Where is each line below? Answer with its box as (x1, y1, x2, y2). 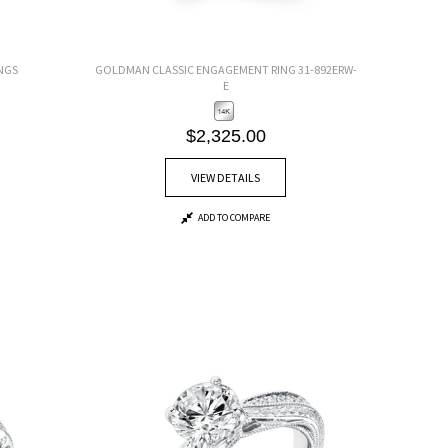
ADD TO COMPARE (198, 210, 271, 224)
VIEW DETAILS (191, 169, 261, 185)
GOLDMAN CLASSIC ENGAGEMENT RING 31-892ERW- (94, 62, 357, 77)
